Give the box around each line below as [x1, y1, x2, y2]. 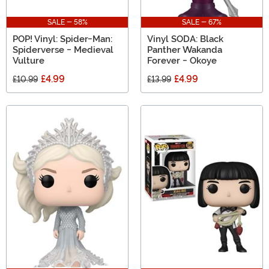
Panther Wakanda [147, 44, 222, 56]
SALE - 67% [182, 18, 222, 27]
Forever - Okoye [147, 55, 217, 67]
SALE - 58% [47, 18, 88, 27]
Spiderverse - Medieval [13, 44, 113, 56]
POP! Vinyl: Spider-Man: [13, 34, 112, 45]
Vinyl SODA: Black [147, 34, 223, 45]
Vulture [13, 55, 44, 67]
